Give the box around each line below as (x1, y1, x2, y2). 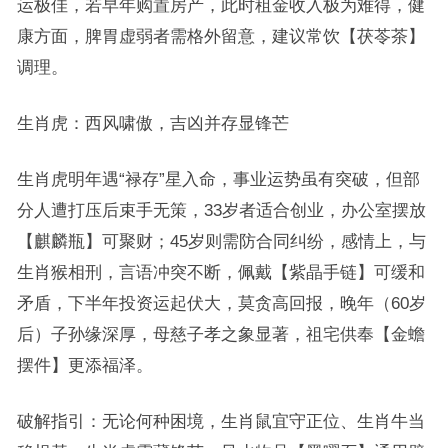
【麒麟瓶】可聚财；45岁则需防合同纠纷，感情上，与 (16, 232, 426, 250)
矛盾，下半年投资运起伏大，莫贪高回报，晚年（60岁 (16, 294, 426, 312)
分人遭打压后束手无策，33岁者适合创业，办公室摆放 (16, 201, 426, 219)
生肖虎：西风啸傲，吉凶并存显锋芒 (16, 114, 289, 132)
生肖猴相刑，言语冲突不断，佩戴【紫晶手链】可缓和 (16, 263, 425, 281)
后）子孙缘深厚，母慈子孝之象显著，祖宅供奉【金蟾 (16, 325, 425, 343)
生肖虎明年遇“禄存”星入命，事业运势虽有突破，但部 (16, 170, 420, 188)
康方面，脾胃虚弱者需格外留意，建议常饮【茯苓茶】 (16, 27, 425, 45)
